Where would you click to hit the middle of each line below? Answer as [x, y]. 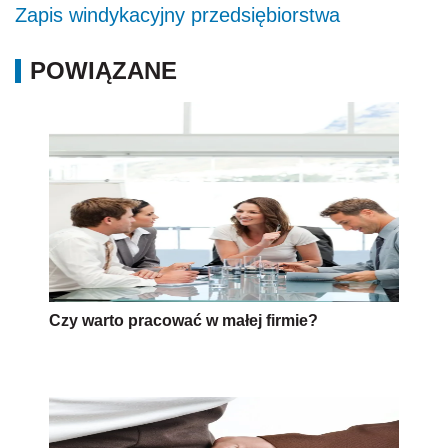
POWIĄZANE [103, 70]
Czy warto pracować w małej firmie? [183, 320]
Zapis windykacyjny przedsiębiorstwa [177, 15]
